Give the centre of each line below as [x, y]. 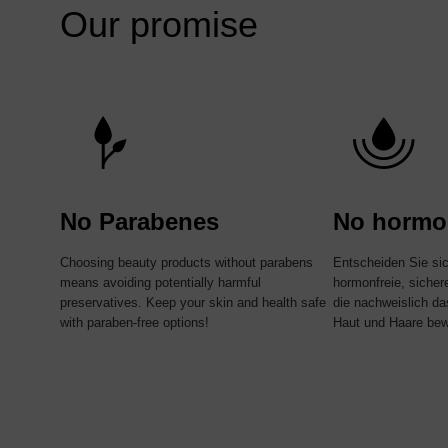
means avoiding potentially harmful [160, 283]
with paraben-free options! [134, 323]
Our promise [159, 25]
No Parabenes [139, 222]
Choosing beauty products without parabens [186, 263]
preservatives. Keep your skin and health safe [193, 303]
